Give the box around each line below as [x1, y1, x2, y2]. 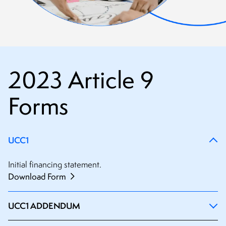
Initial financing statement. [8, 158, 101, 170]
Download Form [8, 171, 68, 182]
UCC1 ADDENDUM [8, 199, 80, 211]
